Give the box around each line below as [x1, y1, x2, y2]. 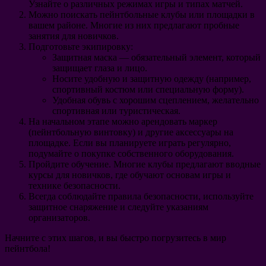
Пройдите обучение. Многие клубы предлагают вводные [28, 159, 261, 170]
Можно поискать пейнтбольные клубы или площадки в [28, 9, 255, 20]
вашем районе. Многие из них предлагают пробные [28, 20, 239, 31]
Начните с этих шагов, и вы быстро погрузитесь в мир [5, 233, 226, 243]
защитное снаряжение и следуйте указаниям [28, 202, 208, 213]
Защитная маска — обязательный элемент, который [52, 52, 261, 63]
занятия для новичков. [28, 31, 119, 42]
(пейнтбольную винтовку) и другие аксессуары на [28, 127, 233, 138]
